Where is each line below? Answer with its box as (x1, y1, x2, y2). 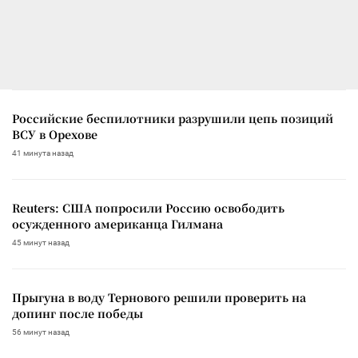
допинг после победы (12, 304, 143, 321)
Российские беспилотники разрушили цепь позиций (12, 109, 333, 126)
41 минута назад (12, 148, 74, 157)
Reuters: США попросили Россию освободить (12, 199, 284, 216)
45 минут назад (12, 237, 70, 247)
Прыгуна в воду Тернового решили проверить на (12, 288, 306, 305)
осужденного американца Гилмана (12, 215, 223, 232)
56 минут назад (12, 327, 70, 336)
